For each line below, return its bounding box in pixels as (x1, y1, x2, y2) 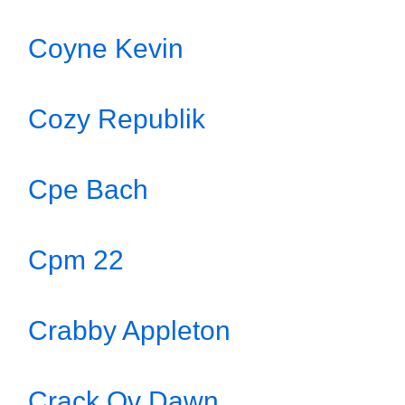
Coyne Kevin (28, 33, 184, 63)
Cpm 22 (28, 245, 124, 275)
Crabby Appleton (28, 316, 231, 345)
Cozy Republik (28, 104, 205, 134)
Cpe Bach (28, 174, 148, 204)
